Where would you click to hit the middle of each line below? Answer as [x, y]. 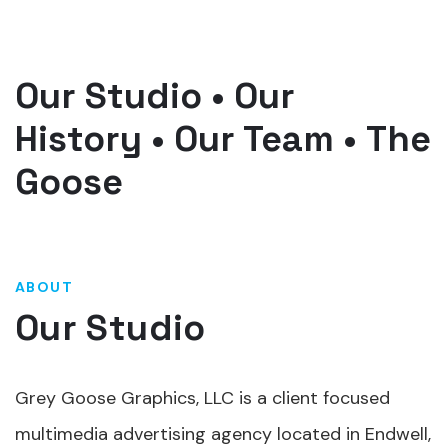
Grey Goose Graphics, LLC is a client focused [202, 398]
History [78, 139]
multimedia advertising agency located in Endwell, [223, 434]
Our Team [254, 139]
